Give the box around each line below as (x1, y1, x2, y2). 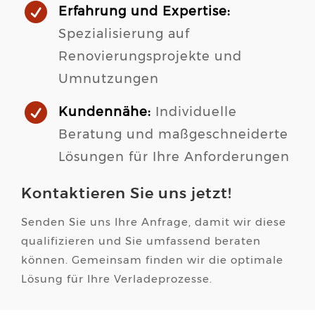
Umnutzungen (58, 73, 159, 86)
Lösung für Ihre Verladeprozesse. (21, 274, 212, 285)
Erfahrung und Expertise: (58, 6, 231, 19)
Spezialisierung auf (58, 28, 190, 41)
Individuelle (155, 106, 237, 120)
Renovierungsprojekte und (58, 51, 242, 64)
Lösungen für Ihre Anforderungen (58, 151, 290, 165)
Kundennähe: (58, 106, 155, 120)
